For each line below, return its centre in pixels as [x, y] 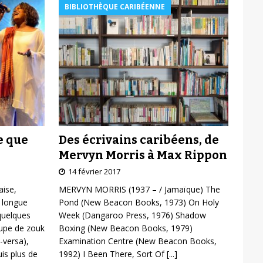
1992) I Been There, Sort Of [112, 254]
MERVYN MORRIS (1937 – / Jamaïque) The [139, 189]
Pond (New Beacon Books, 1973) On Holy [139, 202]
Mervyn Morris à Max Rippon [143, 155]
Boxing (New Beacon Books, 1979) [125, 228]
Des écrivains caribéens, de [139, 139]
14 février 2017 [94, 171]
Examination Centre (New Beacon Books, [137, 241]
